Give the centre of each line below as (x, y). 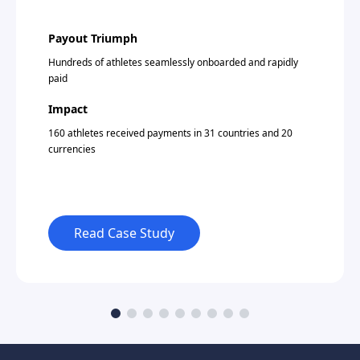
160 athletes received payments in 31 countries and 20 (170, 133)
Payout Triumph (93, 39)
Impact (68, 109)
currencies (72, 149)
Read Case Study (124, 233)
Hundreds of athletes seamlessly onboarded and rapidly (173, 63)
